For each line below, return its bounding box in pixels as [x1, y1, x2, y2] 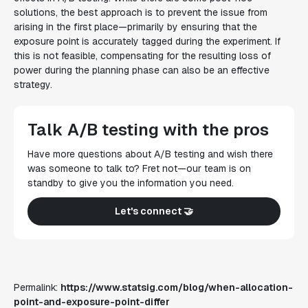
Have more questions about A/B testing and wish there [27, 147, 273, 160]
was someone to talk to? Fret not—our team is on [27, 162, 251, 175]
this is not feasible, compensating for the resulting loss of [14, 49, 271, 62]
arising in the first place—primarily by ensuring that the [14, 20, 257, 33]
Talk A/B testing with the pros [27, 118, 269, 140]
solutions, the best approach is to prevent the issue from [14, 5, 267, 19]
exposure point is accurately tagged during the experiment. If [14, 34, 280, 47]
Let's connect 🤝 [115, 204, 193, 217]
